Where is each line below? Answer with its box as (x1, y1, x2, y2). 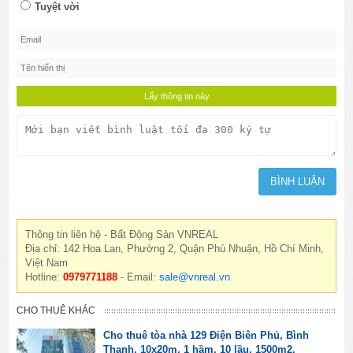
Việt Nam (25, 257, 69, 269)
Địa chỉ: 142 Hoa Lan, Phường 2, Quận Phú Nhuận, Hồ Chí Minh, (25, 243, 325, 255)
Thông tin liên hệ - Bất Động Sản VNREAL (25, 229, 219, 241)
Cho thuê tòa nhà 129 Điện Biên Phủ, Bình (103, 329, 310, 342)
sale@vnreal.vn (159, 271, 231, 284)
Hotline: (25, 271, 64, 284)
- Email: (117, 271, 160, 284)
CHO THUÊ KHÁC (17, 305, 96, 317)
